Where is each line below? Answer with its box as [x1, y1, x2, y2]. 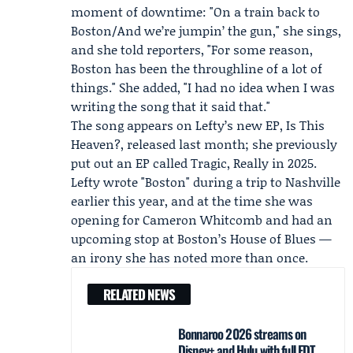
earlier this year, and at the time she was [71, 191, 313, 210]
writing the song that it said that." [71, 97, 270, 115]
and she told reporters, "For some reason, [71, 40, 313, 58]
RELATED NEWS [103, 284, 175, 304]
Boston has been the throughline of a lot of [71, 59, 322, 77]
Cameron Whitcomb [143, 210, 262, 229]
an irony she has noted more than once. [71, 248, 308, 266]
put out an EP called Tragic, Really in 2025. [71, 154, 317, 172]
